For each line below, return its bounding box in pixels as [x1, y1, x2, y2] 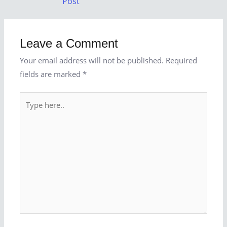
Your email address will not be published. [20, 55, 164, 65]
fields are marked [20, 68, 83, 79]
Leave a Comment [20, 36, 119, 50]
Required [166, 55, 198, 65]
